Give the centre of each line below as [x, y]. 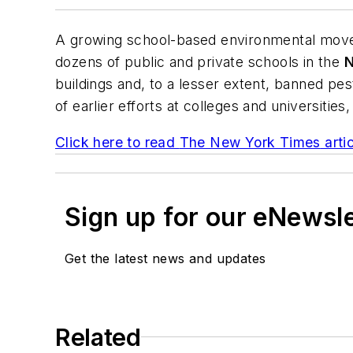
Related [98, 337]
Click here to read [117, 142]
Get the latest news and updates [165, 258]
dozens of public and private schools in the [200, 62]
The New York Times [250, 142]
